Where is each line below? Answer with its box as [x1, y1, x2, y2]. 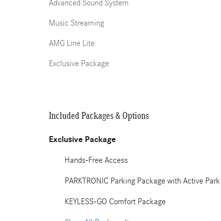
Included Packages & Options [49, 110, 149, 121]
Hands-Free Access [65, 155, 128, 165]
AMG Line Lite [49, 38, 95, 48]
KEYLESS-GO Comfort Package [65, 197, 166, 206]
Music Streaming [49, 18, 104, 28]
